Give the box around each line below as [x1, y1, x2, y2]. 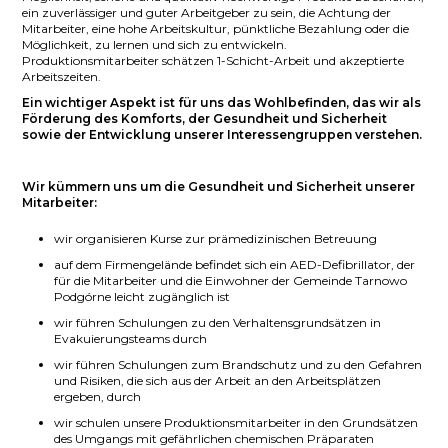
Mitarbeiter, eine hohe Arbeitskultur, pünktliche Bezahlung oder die [22, 20, 410, 36]
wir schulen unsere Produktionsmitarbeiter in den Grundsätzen [54, 414, 419, 430]
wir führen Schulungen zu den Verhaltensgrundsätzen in [54, 314, 382, 330]
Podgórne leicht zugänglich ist [54, 288, 231, 304]
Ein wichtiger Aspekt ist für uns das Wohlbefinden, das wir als [22, 94, 422, 110]
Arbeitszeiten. [22, 68, 102, 84]
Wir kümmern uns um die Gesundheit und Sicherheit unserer [22, 178, 416, 194]
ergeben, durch [54, 388, 142, 404]
